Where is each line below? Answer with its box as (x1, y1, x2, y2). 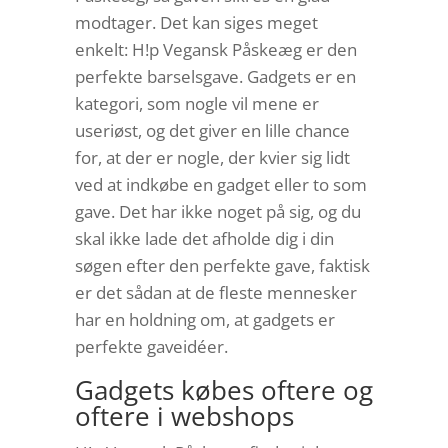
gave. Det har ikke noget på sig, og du (74, 200, 361, 224)
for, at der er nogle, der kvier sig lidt (74, 146, 350, 170)
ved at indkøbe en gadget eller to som (74, 173, 367, 197)
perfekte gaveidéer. (74, 335, 228, 359)
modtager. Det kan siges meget (74, 11, 318, 35)
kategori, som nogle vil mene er (74, 92, 319, 116)
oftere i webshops (74, 398, 294, 435)
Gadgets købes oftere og (74, 372, 373, 409)
